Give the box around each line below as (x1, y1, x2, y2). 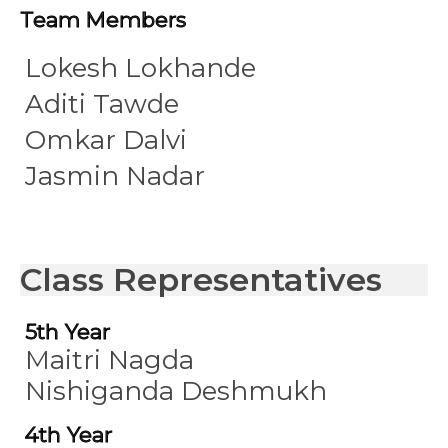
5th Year (25, 319, 110, 344)
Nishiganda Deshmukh (25, 375, 327, 407)
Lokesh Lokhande (25, 52, 256, 84)
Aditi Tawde (25, 88, 179, 120)
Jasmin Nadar (25, 160, 205, 192)
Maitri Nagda (25, 344, 194, 376)
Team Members (20, 7, 186, 32)
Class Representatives (20, 260, 382, 299)
